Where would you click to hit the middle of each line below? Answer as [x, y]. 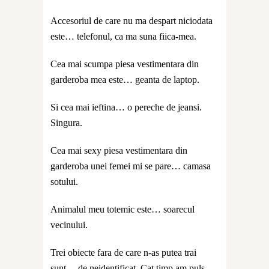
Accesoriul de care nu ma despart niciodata [131, 20]
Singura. [66, 122]
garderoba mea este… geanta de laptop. [125, 79]
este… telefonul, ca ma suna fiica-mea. [123, 36]
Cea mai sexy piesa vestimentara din [119, 150]
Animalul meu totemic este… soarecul [122, 209]
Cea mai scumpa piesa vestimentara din [125, 64]
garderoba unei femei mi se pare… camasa [131, 166]
